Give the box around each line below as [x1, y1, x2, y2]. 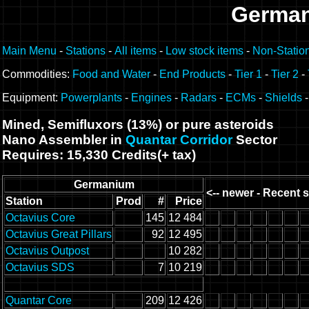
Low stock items [166, 45, 243, 57]
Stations [66, 45, 106, 57]
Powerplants [61, 92, 122, 103]
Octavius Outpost [6, 245, 89, 257]
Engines [131, 92, 172, 103]
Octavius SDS [6, 261, 74, 274]
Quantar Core [6, 295, 72, 307]
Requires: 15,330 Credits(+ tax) [2, 147, 196, 162]
